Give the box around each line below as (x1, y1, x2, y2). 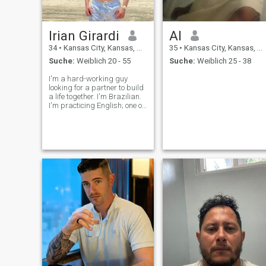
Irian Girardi (48, 27, 119, 43)
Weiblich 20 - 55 (74, 56, 131, 66)
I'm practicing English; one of (48, 101, 144, 110)
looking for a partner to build (48, 83, 144, 93)
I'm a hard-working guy (48, 74, 128, 84)
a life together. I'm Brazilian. (48, 92, 141, 102)
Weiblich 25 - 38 (195, 56, 251, 66)
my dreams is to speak (48, 110, 126, 119)
